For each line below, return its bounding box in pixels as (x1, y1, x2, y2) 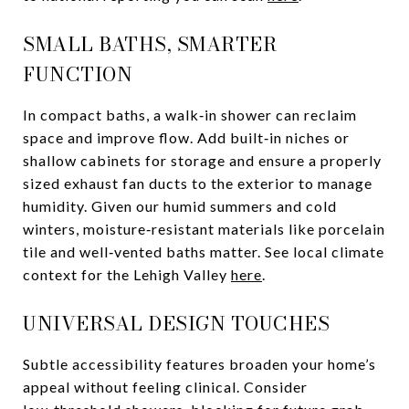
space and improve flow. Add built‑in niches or (23, 128, 350, 146)
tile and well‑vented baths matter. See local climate (23, 242, 384, 260)
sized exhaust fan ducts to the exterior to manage (23, 173, 372, 192)
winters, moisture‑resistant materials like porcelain (23, 219, 385, 237)
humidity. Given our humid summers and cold (23, 196, 337, 215)
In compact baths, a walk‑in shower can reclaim (23, 105, 357, 123)
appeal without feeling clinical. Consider (23, 377, 308, 395)
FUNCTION (23, 58, 132, 89)
